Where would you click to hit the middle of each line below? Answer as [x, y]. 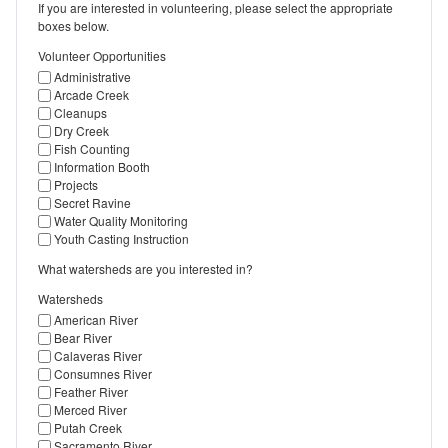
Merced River [90, 409]
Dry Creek [81, 130]
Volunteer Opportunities [102, 55]
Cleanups [80, 112]
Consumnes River [103, 373]
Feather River [91, 391]
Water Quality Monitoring [121, 220]
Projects [76, 184]
